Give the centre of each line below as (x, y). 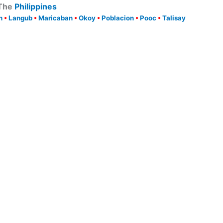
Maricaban (55, 18)
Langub (20, 18)
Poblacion (117, 18)
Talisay (174, 18)
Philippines (36, 6)
